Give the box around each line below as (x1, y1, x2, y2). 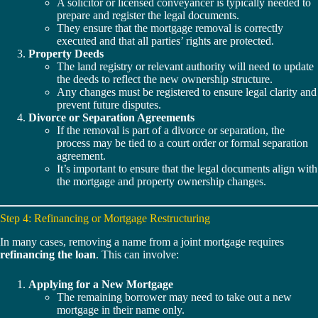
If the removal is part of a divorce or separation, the (57, 124, 285, 137)
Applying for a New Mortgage (28, 278, 173, 290)
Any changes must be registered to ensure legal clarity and (57, 86, 317, 99)
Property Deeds (28, 48, 104, 60)
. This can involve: (96, 248, 179, 261)
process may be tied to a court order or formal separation (57, 137, 308, 150)
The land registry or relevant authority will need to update (57, 60, 314, 73)
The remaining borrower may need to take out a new (57, 290, 292, 303)
